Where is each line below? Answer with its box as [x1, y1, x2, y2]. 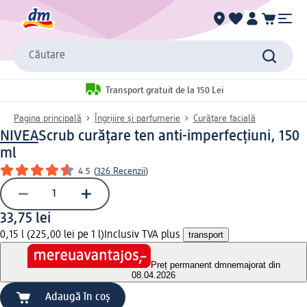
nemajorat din [226, 260, 280, 271]
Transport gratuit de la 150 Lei [105, 86, 223, 96]
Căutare [29, 50, 65, 62]
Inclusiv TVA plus [104, 229, 183, 241]
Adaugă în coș [45, 292, 110, 304]
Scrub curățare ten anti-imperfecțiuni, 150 [38, 128, 299, 144]
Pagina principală [14, 113, 82, 123]
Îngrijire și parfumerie [95, 113, 180, 123]
